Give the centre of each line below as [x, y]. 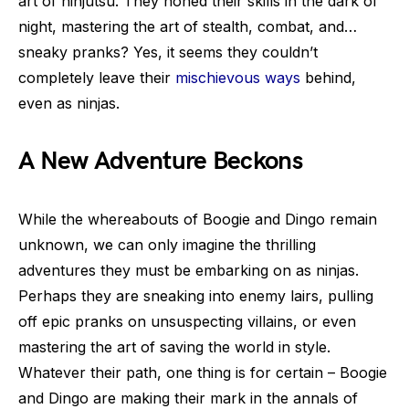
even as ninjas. [69, 103]
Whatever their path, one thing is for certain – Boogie [203, 372]
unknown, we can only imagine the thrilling [167, 245]
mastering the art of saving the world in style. [174, 347]
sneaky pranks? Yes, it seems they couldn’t [168, 52]
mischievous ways [238, 78]
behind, [328, 78]
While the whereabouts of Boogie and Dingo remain [198, 219]
